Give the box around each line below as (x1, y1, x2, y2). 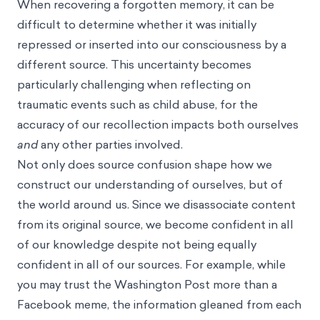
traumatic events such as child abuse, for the (17, 96, 258, 112)
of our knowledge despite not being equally (17, 236, 256, 252)
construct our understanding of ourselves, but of (17, 176, 283, 192)
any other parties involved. (38, 136, 183, 152)
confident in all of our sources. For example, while (17, 256, 286, 272)
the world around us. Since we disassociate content (17, 196, 296, 212)
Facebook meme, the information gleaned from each (17, 296, 301, 312)
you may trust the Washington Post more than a (17, 276, 277, 292)
